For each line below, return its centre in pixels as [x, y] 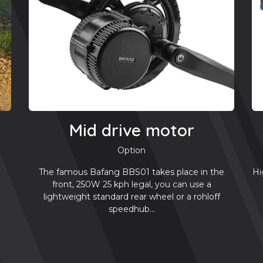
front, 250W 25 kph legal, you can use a [131, 185]
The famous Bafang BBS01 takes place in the [131, 172]
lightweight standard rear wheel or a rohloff [131, 197]
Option [131, 151]
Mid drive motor [131, 130]
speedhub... [131, 209]
